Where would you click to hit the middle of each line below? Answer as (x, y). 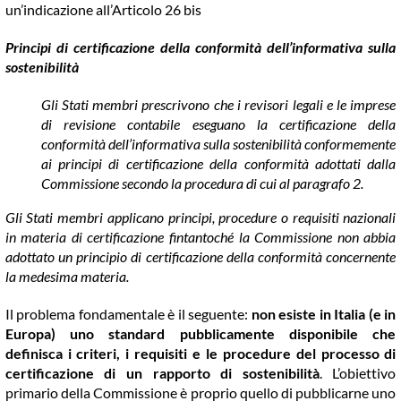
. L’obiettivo (358, 373)
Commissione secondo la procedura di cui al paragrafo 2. (202, 183)
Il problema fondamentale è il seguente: (128, 314)
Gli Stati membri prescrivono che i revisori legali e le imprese (218, 105)
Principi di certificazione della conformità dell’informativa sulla (200, 47)
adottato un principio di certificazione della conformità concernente (200, 257)
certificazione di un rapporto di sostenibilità (162, 373)
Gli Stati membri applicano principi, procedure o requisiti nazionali (200, 218)
